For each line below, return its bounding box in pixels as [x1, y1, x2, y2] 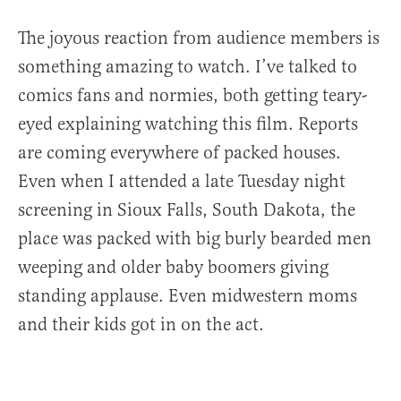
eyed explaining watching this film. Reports [18, 112, 358, 135]
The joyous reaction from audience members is [18, 26, 380, 49]
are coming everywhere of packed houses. [18, 141, 341, 164]
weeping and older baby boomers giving [18, 255, 328, 278]
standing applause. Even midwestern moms [18, 284, 357, 307]
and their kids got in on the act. [18, 312, 264, 336]
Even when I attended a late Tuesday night [18, 169, 346, 192]
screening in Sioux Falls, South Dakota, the [18, 198, 355, 221]
